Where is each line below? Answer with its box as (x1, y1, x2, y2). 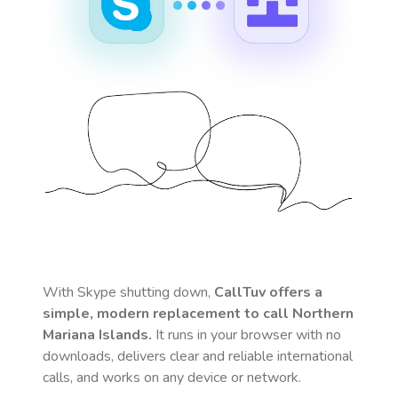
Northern (292, 304, 354, 323)
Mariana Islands (43, 325, 148, 345)
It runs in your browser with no (152, 325, 341, 345)
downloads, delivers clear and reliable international (43, 346, 353, 366)
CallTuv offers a (214, 283, 322, 302)
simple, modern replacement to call (43, 304, 292, 323)
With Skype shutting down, (43, 283, 214, 302)
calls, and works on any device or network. (43, 368, 301, 387)
